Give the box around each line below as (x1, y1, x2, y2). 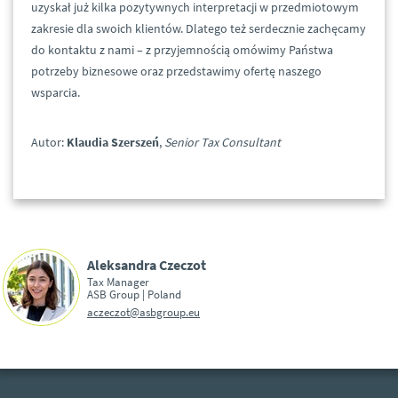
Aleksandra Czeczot (87, 255, 206, 274)
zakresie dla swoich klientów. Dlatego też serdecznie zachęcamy (31, 20, 366, 37)
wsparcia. (31, 84, 80, 101)
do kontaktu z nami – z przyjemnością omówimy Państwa (31, 42, 333, 59)
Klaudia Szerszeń (67, 134, 159, 151)
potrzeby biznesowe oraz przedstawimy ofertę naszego (31, 63, 322, 80)
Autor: (31, 134, 67, 151)
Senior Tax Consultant (164, 134, 281, 151)
